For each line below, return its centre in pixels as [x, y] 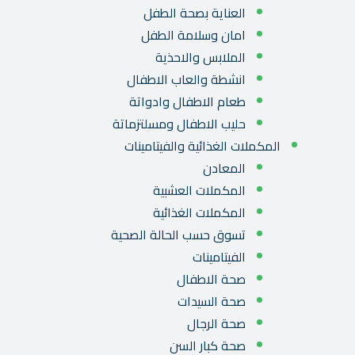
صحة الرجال [216, 324]
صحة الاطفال [211, 279]
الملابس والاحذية [200, 57]
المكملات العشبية [199, 191]
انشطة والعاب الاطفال [186, 80]
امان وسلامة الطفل [193, 35]
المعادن [224, 168]
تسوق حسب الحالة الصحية [178, 235]
